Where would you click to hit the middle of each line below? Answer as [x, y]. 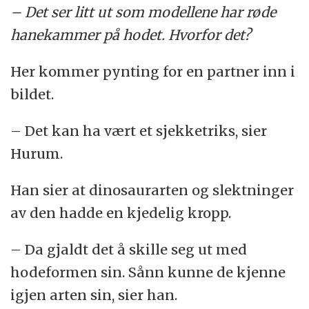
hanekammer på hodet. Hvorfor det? [131, 35]
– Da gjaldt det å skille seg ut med [129, 250]
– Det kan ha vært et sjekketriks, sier [139, 131]
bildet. [32, 94]
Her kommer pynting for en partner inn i [153, 72]
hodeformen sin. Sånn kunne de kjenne [148, 272]
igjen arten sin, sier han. [94, 295]
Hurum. [37, 154]
